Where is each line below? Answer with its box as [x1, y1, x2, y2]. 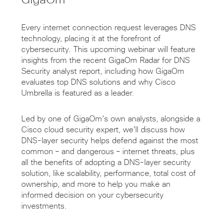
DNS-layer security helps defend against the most [21, 136, 198, 145]
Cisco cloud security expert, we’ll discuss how [21, 125, 185, 134]
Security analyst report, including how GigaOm [21, 67, 184, 75]
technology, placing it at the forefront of [21, 34, 161, 43]
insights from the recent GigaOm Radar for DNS [21, 56, 190, 64]
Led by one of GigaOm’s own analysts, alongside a [21, 114, 200, 123]
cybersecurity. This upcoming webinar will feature [21, 45, 195, 54]
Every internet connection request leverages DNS [21, 23, 196, 32]
